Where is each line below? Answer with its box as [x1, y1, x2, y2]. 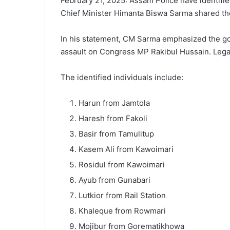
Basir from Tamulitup [79, 128, 154, 139]
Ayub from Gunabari [79, 175, 150, 185]
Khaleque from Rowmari [79, 205, 166, 216]
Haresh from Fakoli [79, 113, 147, 123]
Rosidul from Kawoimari [79, 159, 165, 169]
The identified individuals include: [61, 72, 183, 82]
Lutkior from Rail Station [79, 190, 166, 200]
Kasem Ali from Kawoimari [79, 144, 174, 154]
